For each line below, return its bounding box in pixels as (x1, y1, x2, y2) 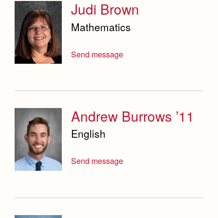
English (71, 126, 106, 141)
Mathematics (71, 19, 131, 34)
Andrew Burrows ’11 (71, 106, 195, 126)
